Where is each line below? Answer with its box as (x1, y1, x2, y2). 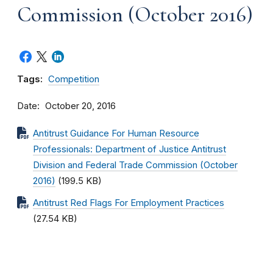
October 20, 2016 (45, 101, 116, 112)
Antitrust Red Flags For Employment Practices (33, 197, 224, 208)
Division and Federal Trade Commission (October (33, 160, 238, 171)
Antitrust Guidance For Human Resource (33, 128, 199, 139)
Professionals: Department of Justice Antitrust (33, 144, 226, 155)
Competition (48, 74, 99, 85)
